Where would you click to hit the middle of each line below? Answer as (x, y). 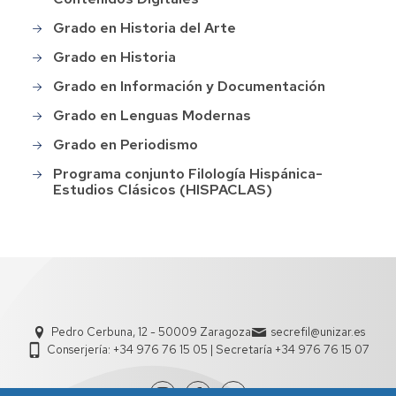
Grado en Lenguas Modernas (152, 115)
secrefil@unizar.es (318, 332)
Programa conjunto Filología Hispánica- (188, 173)
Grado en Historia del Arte (145, 27)
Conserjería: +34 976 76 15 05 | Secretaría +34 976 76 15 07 (208, 350)
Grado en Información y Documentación (189, 86)
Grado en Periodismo (126, 144)
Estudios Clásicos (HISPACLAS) (163, 189)
